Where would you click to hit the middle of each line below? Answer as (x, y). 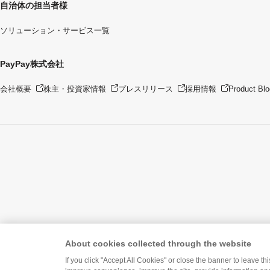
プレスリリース (146, 89)
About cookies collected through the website (158, 243)
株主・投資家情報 (75, 89)
